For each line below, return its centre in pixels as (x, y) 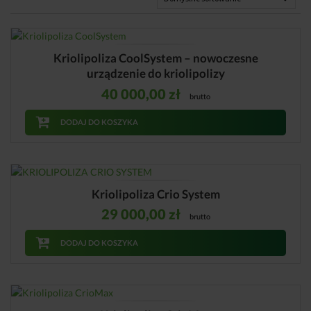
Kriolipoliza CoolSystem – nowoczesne (155, 58)
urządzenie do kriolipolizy (155, 74)
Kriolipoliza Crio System (155, 194)
